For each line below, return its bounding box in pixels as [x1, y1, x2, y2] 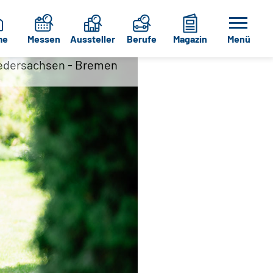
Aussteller [70, 32, 115, 44]
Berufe [126, 32, 157, 44]
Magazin [173, 32, 207, 44]
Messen [27, 32, 60, 44]
